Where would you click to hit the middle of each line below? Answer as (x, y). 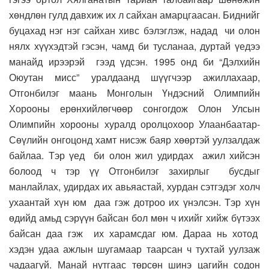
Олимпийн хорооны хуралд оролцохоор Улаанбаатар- (134, 124)
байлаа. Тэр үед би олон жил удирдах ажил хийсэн (134, 156)
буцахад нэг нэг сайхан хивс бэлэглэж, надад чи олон (134, 31)
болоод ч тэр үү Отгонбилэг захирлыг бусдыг (134, 171)
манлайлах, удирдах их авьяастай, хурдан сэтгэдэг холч (134, 187)
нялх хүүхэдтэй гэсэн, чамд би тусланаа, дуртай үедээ (134, 46)
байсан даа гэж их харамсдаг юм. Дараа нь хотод (134, 234)
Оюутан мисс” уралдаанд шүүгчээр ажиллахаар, (134, 77)
